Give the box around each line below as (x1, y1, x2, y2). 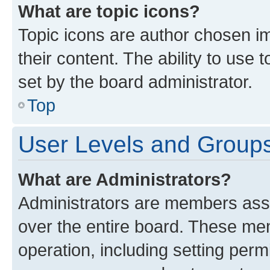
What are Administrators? (18, 169, 231, 189)
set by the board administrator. (18, 72, 253, 92)
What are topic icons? (18, 1, 200, 21)
